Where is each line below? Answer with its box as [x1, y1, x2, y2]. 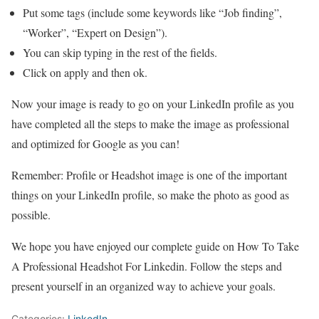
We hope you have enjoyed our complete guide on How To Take [11, 238, 299, 253]
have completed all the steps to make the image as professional [11, 115, 289, 131]
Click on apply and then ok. [23, 64, 151, 80]
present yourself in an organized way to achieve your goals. [11, 278, 276, 293]
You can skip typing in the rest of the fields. [23, 44, 217, 60]
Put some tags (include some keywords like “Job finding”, [23, 4, 282, 20]
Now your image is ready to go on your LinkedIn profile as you [11, 95, 294, 111]
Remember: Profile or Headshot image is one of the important [11, 167, 287, 182]
